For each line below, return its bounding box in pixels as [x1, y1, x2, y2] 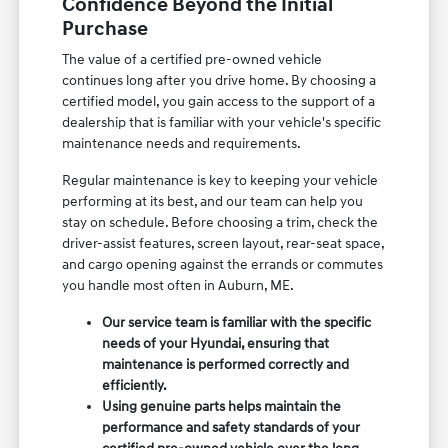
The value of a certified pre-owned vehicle [62, 50, 323, 68]
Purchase [62, 16, 149, 41]
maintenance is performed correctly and [102, 355, 350, 373]
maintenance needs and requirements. [62, 134, 302, 152]
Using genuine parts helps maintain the [102, 397, 342, 415]
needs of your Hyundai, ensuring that [102, 334, 330, 352]
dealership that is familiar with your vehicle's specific [62, 113, 382, 131]
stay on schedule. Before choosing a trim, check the [62, 213, 379, 231]
